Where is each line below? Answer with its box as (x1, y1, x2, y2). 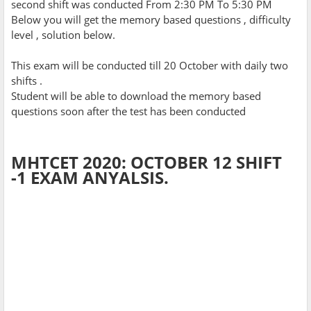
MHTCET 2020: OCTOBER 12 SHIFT (11, 150, 282, 174)
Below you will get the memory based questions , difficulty (11, 12, 291, 26)
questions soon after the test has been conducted (11, 103, 246, 118)
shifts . (11, 73, 42, 87)
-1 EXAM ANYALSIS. (11, 165, 169, 189)
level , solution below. (11, 27, 115, 42)
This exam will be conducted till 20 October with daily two (11, 58, 288, 72)
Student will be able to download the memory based (11, 88, 261, 103)
